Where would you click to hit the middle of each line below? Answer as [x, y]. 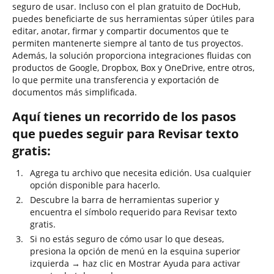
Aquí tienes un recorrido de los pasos [124, 117]
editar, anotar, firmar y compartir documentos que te [120, 31]
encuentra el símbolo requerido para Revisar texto [133, 212]
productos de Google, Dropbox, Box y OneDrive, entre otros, [133, 68]
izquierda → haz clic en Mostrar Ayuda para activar [135, 263]
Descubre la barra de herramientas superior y [124, 200]
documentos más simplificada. [75, 92]
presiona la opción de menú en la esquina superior [135, 251]
